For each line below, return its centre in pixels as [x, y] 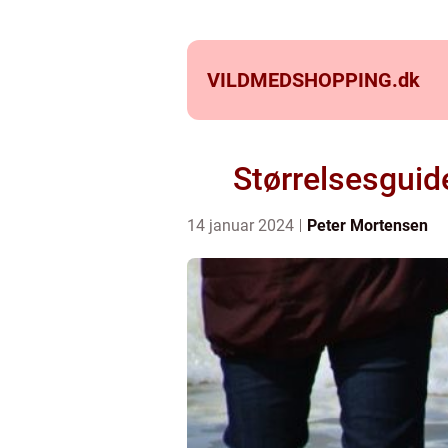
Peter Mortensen [367, 225]
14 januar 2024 [242, 225]
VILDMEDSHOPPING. [302, 80]
